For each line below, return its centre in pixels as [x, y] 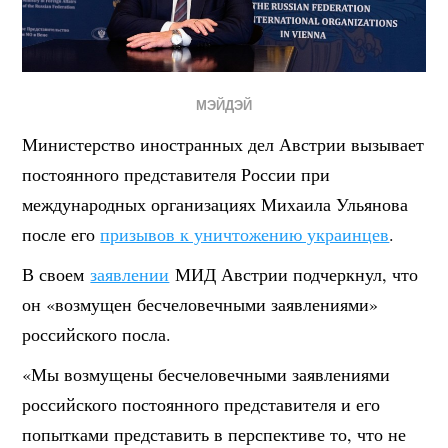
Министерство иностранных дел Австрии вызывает [223, 144]
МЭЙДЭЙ [224, 106]
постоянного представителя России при [176, 174]
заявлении [130, 274]
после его [61, 234]
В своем [56, 274]
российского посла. [97, 334]
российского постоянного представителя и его [201, 404]
